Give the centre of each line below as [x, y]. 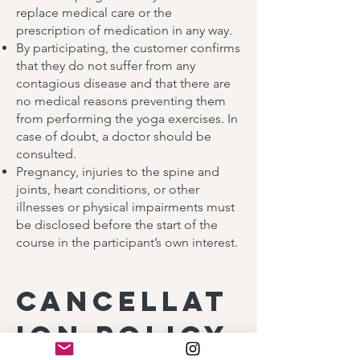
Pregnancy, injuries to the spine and [118, 172]
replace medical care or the [94, 12]
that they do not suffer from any [106, 65]
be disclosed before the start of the [117, 225]
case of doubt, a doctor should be [114, 136]
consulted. [46, 154]
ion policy [123, 335]
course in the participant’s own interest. [127, 242]
